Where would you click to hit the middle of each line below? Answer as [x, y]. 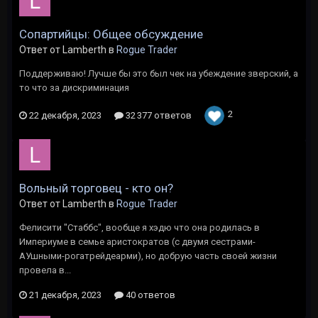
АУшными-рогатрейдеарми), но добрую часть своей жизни [148, 256]
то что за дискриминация [74, 88]
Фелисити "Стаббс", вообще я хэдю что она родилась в [139, 227]
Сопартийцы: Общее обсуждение [111, 34]
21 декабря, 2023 [65, 295]
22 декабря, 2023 [65, 115]
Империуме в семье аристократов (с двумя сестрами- [137, 242]
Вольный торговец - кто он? [96, 188]
